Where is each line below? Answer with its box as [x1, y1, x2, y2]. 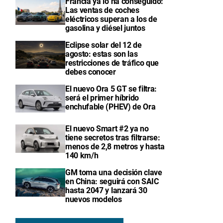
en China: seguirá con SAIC [65, 177, 159, 187]
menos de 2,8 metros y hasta [65, 142, 165, 152]
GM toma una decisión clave [65, 168, 162, 178]
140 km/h [65, 151, 99, 161]
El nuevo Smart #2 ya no [65, 124, 149, 134]
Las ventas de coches [65, 5, 139, 15]
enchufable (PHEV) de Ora [65, 102, 156, 111]
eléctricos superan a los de [65, 14, 157, 24]
